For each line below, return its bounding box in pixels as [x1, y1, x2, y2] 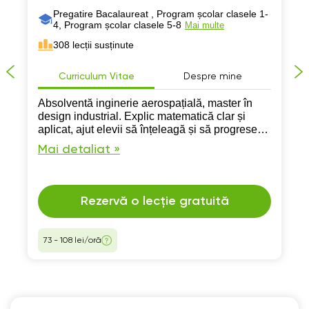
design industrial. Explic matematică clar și [38, 110, 246, 122]
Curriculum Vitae [58, 72, 134, 81]
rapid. [38, 137, 66, 148]
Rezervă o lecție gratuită [80, 195, 229, 208]
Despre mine [183, 72, 242, 81]
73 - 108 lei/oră [43, 236, 101, 245]
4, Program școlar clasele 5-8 [53, 19, 181, 30]
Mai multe [185, 20, 224, 30]
